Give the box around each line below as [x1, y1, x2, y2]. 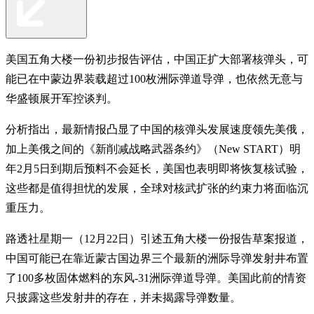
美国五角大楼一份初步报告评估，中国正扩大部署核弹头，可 [6, 53, 308, 65]
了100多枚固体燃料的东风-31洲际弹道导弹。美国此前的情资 [6, 271, 306, 284]
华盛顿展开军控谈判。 [6, 92, 118, 104]
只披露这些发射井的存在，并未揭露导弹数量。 [6, 291, 241, 303]
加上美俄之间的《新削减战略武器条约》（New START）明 [6, 142, 301, 155]
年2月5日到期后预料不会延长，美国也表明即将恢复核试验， [6, 162, 308, 175]
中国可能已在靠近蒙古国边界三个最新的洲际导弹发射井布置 [6, 252, 308, 264]
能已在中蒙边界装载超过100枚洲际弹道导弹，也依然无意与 [6, 72, 303, 85]
